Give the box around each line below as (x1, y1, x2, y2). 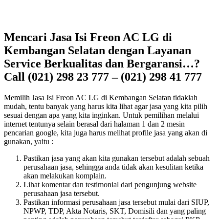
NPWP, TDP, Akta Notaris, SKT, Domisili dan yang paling (23, 206, 206, 215)
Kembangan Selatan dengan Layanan (4, 44, 191, 57)
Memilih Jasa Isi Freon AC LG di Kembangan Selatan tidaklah (4, 93, 197, 102)
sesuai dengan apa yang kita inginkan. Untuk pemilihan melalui (4, 110, 199, 119)
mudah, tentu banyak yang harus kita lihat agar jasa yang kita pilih (4, 102, 207, 110)
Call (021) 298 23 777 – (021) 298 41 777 (4, 70, 202, 83)
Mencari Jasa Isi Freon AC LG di (4, 30, 172, 44)
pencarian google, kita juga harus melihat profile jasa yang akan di (4, 128, 207, 137)
